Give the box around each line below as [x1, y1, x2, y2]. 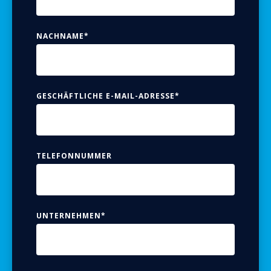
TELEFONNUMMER [36, 150, 112, 161]
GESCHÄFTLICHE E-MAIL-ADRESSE [36, 90, 175, 101]
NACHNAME [36, 30, 84, 41]
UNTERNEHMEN [36, 210, 101, 221]
